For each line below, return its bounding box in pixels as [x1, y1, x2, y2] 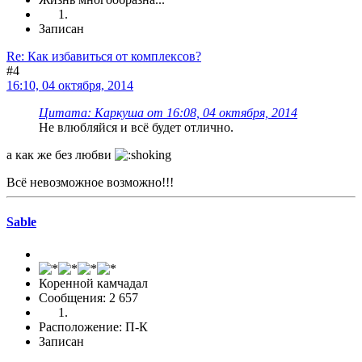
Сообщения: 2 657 [39, 290, 138, 305]
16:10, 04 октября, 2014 [6, 78, 133, 93]
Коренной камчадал [39, 276, 148, 290]
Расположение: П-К [39, 319, 148, 334]
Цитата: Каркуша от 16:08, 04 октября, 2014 [39, 106, 297, 120]
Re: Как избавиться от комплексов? [6, 49, 201, 64]
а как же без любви [6, 148, 115, 162]
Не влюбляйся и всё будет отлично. [39, 120, 234, 135]
